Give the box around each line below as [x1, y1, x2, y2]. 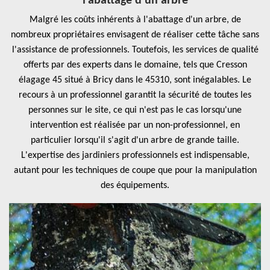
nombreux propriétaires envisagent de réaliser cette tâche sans [11, 30, 259, 40]
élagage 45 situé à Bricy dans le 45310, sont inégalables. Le [19, 75, 251, 85]
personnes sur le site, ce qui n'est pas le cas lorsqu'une [28, 105, 242, 115]
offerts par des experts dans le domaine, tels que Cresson [23, 60, 247, 70]
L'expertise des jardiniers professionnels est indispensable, [20, 151, 250, 160]
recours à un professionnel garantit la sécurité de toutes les [19, 90, 251, 100]
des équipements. [101, 181, 169, 190]
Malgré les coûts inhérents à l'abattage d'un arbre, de [29, 15, 241, 25]
